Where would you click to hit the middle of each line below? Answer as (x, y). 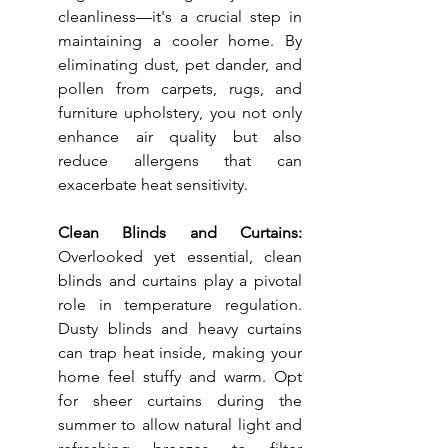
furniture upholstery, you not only (180, 113)
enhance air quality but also (180, 137)
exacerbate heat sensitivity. (153, 185)
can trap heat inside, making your (180, 353)
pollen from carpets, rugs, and (180, 89)
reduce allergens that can (180, 161)
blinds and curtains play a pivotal (180, 281)
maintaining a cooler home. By (180, 41)
